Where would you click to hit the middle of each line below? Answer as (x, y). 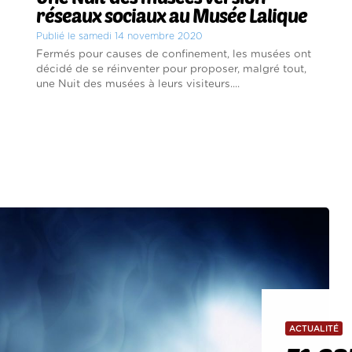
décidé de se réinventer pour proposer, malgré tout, (172, 69)
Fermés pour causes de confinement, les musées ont (174, 54)
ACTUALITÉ (314, 328)
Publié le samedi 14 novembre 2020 (120, 36)
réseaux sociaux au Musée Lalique (172, 15)
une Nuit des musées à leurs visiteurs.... (138, 84)
